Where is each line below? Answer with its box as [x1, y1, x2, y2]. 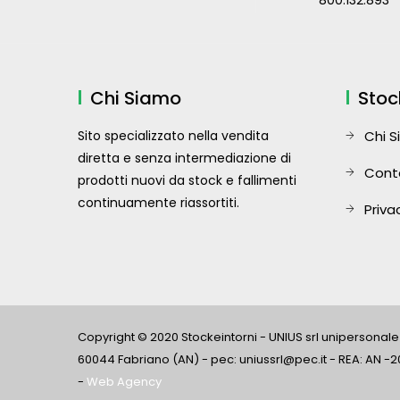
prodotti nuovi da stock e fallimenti [78, 171, 296, 189]
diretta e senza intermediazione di [78, 149, 291, 167]
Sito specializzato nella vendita [78, 127, 269, 145]
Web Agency [87, 373, 162, 390]
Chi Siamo [90, 86, 181, 111]
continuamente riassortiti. [78, 194, 239, 212]
